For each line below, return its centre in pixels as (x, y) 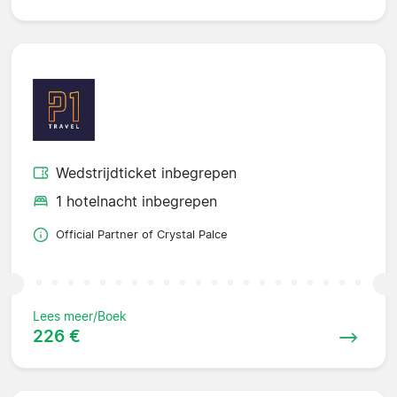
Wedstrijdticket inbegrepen (146, 173)
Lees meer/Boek (80, 316)
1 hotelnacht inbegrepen (136, 202)
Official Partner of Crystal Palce (142, 235)
